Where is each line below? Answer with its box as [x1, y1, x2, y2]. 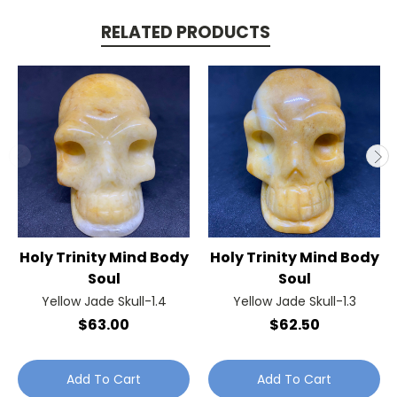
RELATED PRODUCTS [100, 20, 270, 45]
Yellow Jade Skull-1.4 [41, 292, 167, 311]
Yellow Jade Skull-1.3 [232, 292, 356, 311]
